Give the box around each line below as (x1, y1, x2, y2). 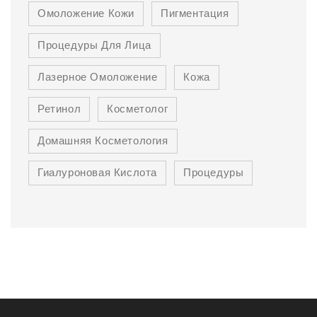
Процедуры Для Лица (38, 36, 151, 54)
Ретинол (38, 100, 81, 118)
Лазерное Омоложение (38, 68, 158, 86)
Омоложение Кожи (38, 4, 134, 23)
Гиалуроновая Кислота (38, 163, 157, 182)
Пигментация (161, 4, 229, 23)
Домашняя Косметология (38, 132, 168, 150)
